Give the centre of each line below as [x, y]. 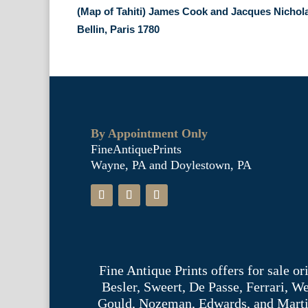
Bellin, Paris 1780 [119, 30]
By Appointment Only [149, 134]
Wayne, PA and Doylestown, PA [171, 165]
